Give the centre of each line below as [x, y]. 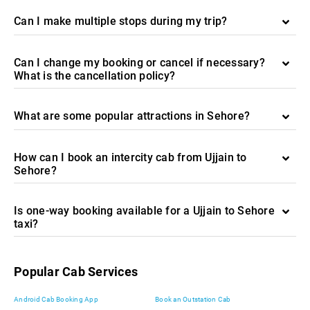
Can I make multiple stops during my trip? [121, 21]
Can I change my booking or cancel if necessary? [139, 63]
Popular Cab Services [76, 272]
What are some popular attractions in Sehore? [132, 116]
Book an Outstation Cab [193, 299]
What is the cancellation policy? [94, 76]
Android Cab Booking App [56, 299]
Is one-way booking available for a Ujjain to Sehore [144, 211]
